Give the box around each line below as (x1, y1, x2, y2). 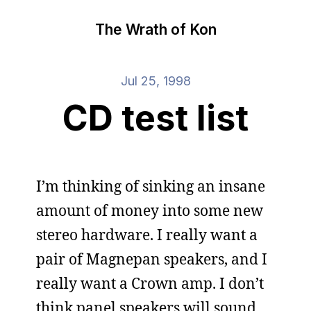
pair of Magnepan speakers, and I (36, 249, 267, 269)
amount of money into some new (36, 201, 263, 220)
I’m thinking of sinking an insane (36, 176, 265, 196)
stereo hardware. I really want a (36, 225, 258, 244)
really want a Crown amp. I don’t (36, 274, 264, 293)
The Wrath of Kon (94, 20, 217, 38)
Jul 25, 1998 (120, 74, 191, 88)
